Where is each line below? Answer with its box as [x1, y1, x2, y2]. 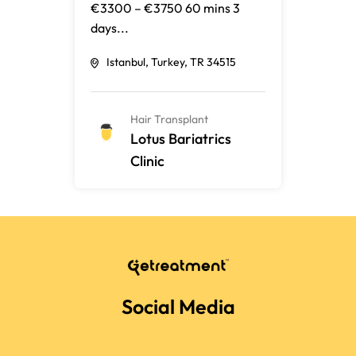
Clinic [130, 152, 164, 170]
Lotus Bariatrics [130, 130, 231, 148]
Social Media [121, 293, 235, 319]
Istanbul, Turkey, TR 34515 [106, 55, 236, 69]
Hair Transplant [130, 112, 208, 126]
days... [91, 20, 129, 36]
